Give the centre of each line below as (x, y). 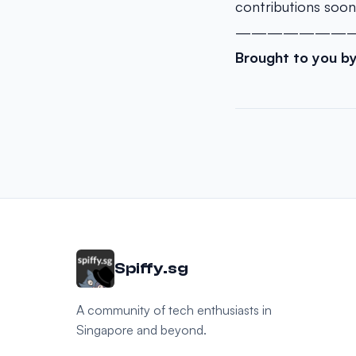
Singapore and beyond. (141, 330)
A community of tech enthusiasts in (174, 310)
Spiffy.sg (151, 268)
